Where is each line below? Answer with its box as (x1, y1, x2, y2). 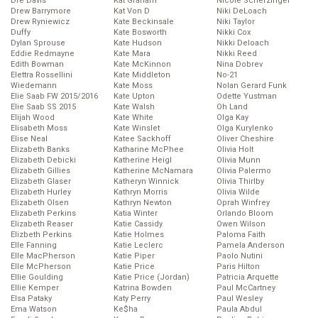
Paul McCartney (216, 283, 275, 293)
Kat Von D (114, 6, 150, 16)
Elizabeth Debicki (11, 155, 76, 165)
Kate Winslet (114, 124, 160, 133)
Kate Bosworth (114, 28, 167, 38)
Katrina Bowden (114, 283, 172, 293)
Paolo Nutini (216, 251, 263, 261)
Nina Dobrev (216, 60, 263, 70)
